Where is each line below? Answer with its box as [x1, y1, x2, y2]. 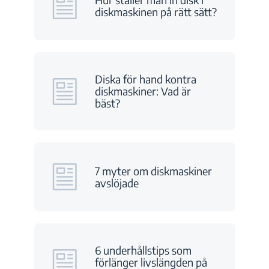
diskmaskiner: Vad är [94, 84, 191, 98]
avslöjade [94, 175, 139, 190]
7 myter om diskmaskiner [94, 163, 212, 178]
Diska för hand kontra [94, 72, 196, 86]
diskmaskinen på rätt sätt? [94, 4, 217, 19]
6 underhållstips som [94, 243, 192, 257]
